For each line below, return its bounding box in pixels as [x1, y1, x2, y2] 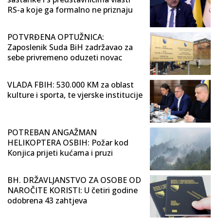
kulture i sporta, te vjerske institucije [7, 89, 143, 100]
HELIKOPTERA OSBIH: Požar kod [7, 137, 128, 148]
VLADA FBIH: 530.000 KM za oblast [7, 79, 134, 90]
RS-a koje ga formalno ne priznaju [7, 4, 133, 16]
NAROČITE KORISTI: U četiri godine [7, 184, 138, 196]
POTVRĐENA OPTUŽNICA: [7, 32, 104, 43]
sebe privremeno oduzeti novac [7, 52, 122, 63]
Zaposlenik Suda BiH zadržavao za [7, 42, 133, 53]
